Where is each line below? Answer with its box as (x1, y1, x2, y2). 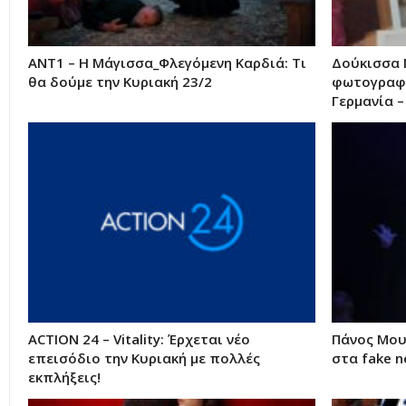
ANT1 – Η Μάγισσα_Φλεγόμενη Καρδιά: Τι (28, 53, 306, 72)
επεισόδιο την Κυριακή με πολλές (28, 349, 260, 368)
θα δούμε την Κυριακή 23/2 (28, 72, 212, 91)
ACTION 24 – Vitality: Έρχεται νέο (28, 330, 250, 349)
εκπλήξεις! (28, 368, 101, 387)
